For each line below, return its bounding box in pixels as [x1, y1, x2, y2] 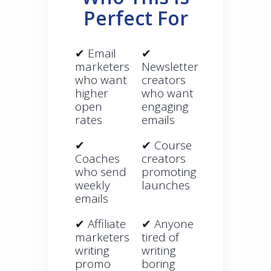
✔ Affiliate [75, 216, 126, 232]
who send [75, 164, 126, 180]
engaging [142, 99, 189, 115]
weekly [75, 177, 110, 194]
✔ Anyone [142, 216, 194, 232]
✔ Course [142, 137, 192, 154]
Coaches [75, 151, 120, 167]
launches [142, 177, 190, 194]
